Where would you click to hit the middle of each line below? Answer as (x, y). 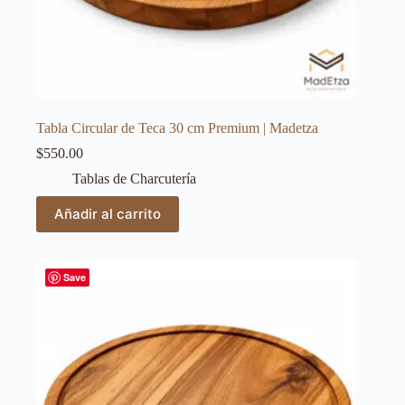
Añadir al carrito (108, 214)
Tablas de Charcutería (134, 178)
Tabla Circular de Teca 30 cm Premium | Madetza (177, 127)
